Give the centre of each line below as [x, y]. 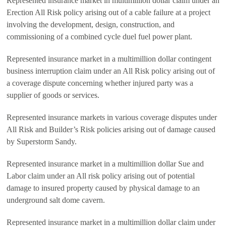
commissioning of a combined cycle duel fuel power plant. [99, 37]
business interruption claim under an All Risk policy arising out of [111, 71]
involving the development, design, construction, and [91, 24]
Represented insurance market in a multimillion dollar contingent [109, 59]
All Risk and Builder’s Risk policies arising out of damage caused [111, 129]
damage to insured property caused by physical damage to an [103, 188]
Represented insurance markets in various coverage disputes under [112, 117]
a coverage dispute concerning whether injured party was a [100, 83]
